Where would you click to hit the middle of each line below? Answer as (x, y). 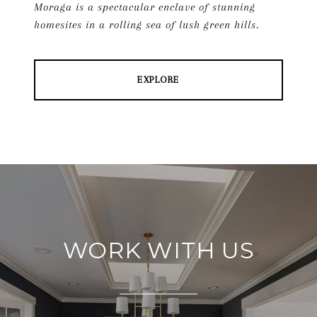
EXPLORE (158, 80)
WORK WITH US (158, 250)
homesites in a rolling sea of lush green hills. (146, 25)
